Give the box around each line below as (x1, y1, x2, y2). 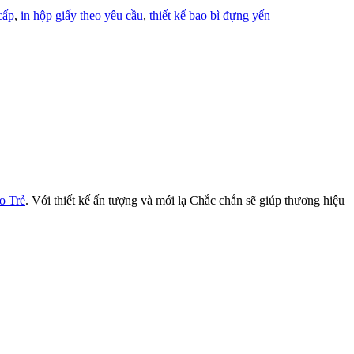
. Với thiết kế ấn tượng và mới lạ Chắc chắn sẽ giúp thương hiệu (25, 194, 345, 208)
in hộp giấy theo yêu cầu (21, 8, 143, 22)
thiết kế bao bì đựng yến (149, 8, 270, 22)
